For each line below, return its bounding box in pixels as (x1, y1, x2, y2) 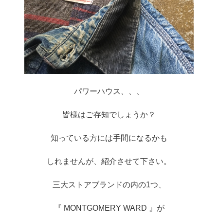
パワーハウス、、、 (74, 87, 144, 95)
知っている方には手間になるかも (51, 133, 167, 142)
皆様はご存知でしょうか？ (62, 110, 156, 119)
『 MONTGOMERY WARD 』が (54, 203, 164, 212)
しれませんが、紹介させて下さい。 (47, 157, 171, 165)
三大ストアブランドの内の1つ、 (52, 180, 166, 189)
